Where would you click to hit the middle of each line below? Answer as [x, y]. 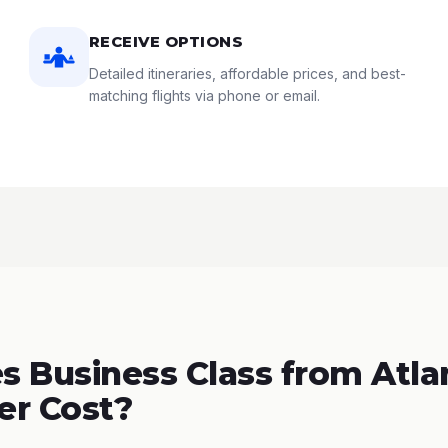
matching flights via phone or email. [204, 95]
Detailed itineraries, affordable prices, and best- [247, 73]
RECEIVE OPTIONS [166, 41]
